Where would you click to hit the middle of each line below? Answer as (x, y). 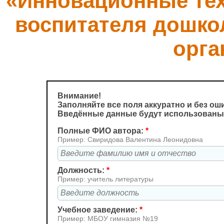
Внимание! (79, 96)
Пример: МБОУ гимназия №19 (108, 218)
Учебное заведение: (98, 210)
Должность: (82, 170)
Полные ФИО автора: (101, 131)
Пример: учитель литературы (105, 179)
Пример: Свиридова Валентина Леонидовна (130, 139)
